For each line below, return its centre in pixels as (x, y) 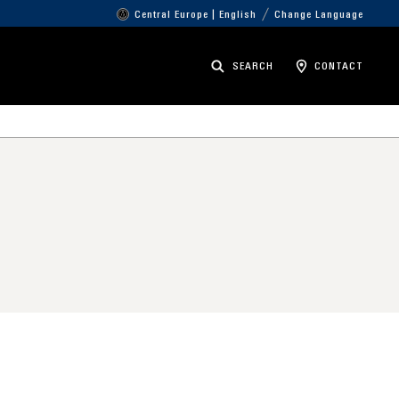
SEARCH (253, 67)
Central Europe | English (195, 15)
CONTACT (339, 67)
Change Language (319, 15)
